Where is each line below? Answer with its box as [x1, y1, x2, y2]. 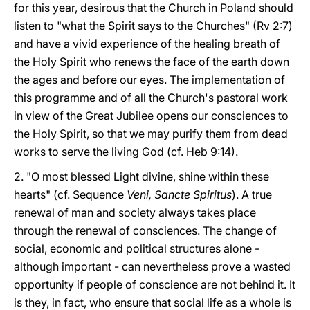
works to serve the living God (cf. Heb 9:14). [14, 145, 238, 158]
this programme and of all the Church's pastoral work [14, 91, 288, 104]
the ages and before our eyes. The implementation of [14, 73, 285, 86]
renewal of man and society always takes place [14, 206, 256, 219]
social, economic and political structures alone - [14, 241, 259, 255]
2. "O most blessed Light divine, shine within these [14, 170, 269, 183]
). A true [232, 188, 272, 201]
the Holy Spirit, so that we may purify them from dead [14, 127, 288, 140]
